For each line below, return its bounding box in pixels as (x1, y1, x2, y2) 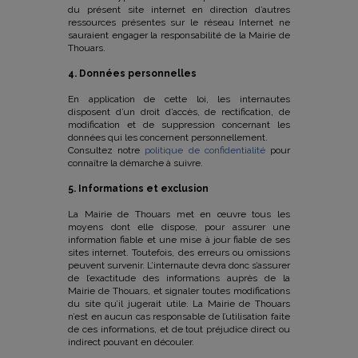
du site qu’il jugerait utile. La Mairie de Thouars (68, 298, 290, 309)
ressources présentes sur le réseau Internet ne (68, 17, 290, 28)
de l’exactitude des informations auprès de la (68, 272, 290, 284)
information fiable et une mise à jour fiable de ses (68, 234, 290, 245)
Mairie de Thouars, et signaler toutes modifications (68, 285, 290, 296)
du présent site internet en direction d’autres (68, 4, 290, 15)
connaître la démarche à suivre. (68, 157, 203, 169)
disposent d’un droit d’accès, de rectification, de (68, 106, 290, 117)
